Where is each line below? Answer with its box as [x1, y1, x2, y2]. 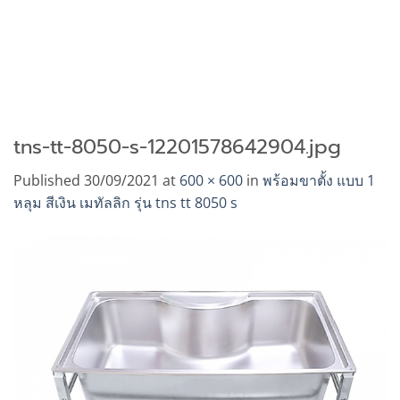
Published [13, 171, 84, 191]
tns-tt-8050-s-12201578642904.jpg [13, 132, 341, 162]
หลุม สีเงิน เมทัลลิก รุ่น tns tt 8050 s [13, 193, 237, 213]
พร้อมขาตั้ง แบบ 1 [262, 171, 375, 191]
